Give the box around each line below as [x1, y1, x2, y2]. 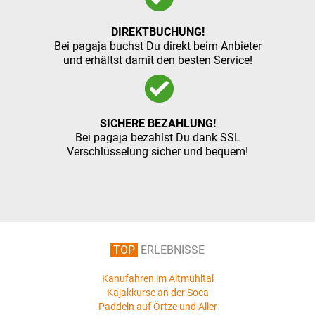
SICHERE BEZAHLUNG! [99, 116, 216, 130]
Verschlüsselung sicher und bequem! [67, 144, 248, 158]
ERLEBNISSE [141, 243, 205, 257]
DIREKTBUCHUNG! [110, 25, 205, 39]
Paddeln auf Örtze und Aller [98, 300, 217, 312]
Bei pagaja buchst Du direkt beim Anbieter [53, 39, 262, 53]
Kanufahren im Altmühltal [101, 272, 214, 284]
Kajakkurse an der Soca [106, 286, 209, 298]
